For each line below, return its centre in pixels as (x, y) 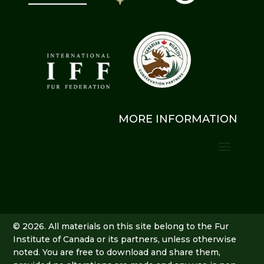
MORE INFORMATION (178, 119)
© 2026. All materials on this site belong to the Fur (121, 227)
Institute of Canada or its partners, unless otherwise (125, 240)
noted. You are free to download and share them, (117, 253)
